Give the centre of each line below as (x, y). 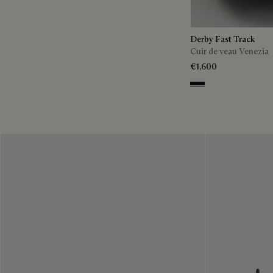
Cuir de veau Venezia (229, 51)
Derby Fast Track (223, 39)
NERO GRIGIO (219, 86)
